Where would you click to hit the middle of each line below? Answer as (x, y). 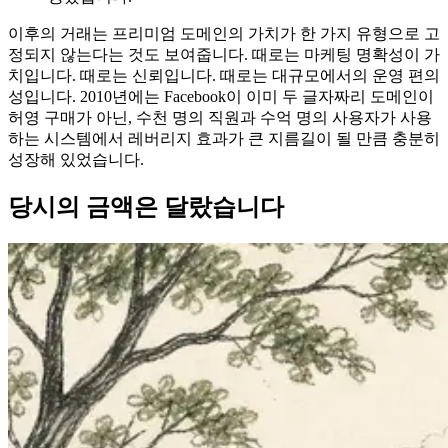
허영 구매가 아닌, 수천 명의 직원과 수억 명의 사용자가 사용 (220, 118)
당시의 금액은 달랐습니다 (146, 206)
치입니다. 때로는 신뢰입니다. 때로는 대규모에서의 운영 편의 (224, 76)
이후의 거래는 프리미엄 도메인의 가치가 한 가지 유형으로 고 (224, 34)
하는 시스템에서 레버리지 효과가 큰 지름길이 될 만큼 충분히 (224, 139)
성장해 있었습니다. (76, 160)
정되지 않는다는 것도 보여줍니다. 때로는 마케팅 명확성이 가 (224, 55)
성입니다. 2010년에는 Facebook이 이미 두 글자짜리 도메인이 (221, 97)
